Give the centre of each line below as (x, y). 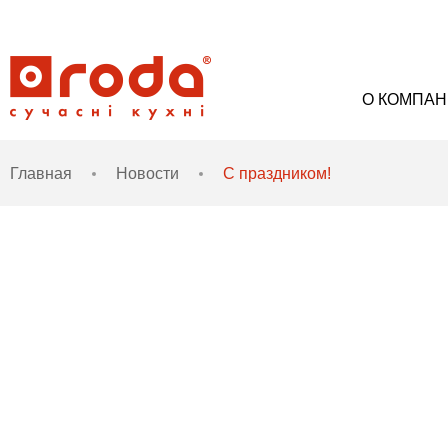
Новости (147, 173)
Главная (41, 173)
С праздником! (277, 173)
